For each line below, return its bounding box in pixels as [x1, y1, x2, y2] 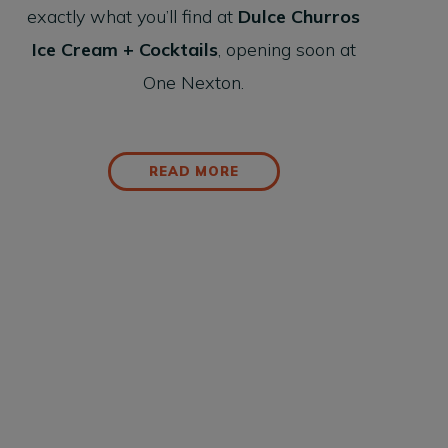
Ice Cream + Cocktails [31, 38, 218, 62]
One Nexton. [143, 71, 245, 95]
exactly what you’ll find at [27, 5, 239, 29]
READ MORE [149, 163, 239, 180]
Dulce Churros [238, 5, 361, 29]
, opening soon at [217, 38, 356, 62]
